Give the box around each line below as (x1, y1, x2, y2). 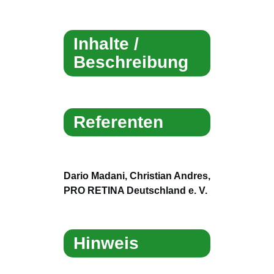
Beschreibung (73, 52, 188, 72)
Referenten (73, 112, 163, 131)
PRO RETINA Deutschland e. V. (64, 184, 207, 196)
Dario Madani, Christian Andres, (64, 169, 210, 181)
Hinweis (73, 233, 139, 253)
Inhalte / (73, 34, 139, 53)
